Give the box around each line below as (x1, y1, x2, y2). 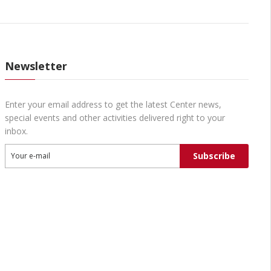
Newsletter (4, 59, 67, 73)
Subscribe (192, 150, 235, 162)
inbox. (4, 125, 28, 137)
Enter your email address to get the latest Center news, (4, 99, 221, 110)
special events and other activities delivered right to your (4, 112, 225, 123)
